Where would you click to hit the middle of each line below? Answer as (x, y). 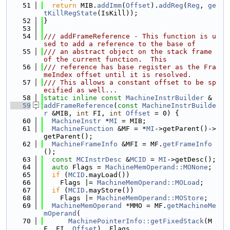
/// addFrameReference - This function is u (130, 36)
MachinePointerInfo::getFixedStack (136, 221)
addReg (171, 5)
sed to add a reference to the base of (120, 44)
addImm (109, 5)
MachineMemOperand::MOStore (150, 198)
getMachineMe (191, 206)
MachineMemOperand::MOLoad (148, 183)
